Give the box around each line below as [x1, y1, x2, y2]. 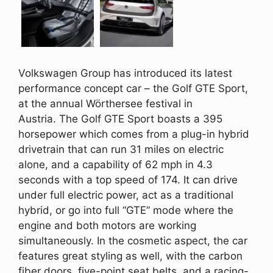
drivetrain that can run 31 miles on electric [18, 143, 224, 155]
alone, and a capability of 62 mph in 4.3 [18, 158, 213, 171]
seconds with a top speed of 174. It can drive [18, 173, 238, 186]
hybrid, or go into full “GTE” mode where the [18, 204, 233, 216]
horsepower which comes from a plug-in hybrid [18, 127, 249, 140]
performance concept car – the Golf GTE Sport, [18, 82, 248, 94]
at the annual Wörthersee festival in [18, 97, 193, 110]
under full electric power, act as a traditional [18, 188, 233, 201]
